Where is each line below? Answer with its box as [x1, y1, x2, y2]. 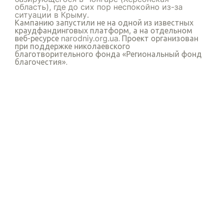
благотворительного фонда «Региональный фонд [15, 50, 202, 59]
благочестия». [15, 57, 67, 67]
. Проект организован [118, 34, 198, 43]
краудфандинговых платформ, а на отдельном [15, 26, 192, 35]
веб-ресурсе [15, 34, 61, 43]
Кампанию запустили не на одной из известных [15, 18, 193, 27]
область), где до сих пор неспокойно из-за [15, 2, 183, 12]
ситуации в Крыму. [15, 10, 89, 20]
